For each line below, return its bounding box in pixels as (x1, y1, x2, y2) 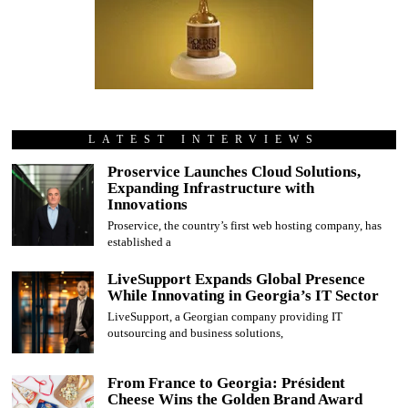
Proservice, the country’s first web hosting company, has (107, 218, 382, 232)
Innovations (107, 195, 189, 213)
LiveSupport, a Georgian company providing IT (107, 310, 343, 324)
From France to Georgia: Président (107, 373, 346, 392)
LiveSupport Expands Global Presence (107, 270, 366, 289)
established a (107, 234, 172, 249)
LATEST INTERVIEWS (87, 132, 320, 146)
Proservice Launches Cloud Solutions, (107, 162, 362, 180)
